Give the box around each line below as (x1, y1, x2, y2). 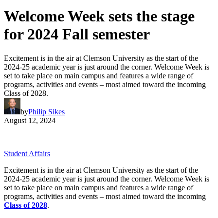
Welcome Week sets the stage (4, 7, 195, 25)
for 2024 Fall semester (4, 25, 150, 43)
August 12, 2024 (4, 116, 55, 125)
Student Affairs (4, 149, 50, 158)
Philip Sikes (28, 107, 65, 116)
